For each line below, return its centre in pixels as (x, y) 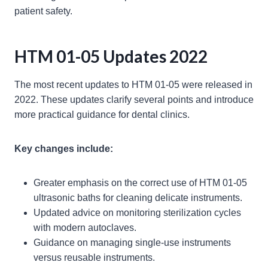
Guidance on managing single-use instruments (132, 243)
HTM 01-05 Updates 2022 (111, 57)
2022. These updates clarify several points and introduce (134, 100)
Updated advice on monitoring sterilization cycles (137, 213)
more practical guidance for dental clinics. (102, 115)
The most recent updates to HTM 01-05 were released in (133, 85)
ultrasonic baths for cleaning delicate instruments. (138, 198)
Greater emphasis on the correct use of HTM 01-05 (140, 183)
